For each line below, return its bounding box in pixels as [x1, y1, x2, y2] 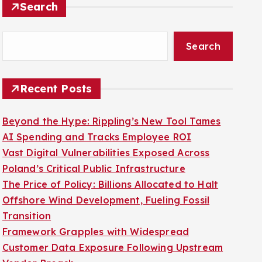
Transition [2, 195, 51, 207]
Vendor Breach [2, 243, 75, 254]
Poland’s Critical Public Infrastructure [2, 148, 185, 160]
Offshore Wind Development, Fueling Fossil [2, 180, 210, 191]
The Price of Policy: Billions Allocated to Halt [2, 164, 219, 175]
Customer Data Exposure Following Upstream [2, 227, 223, 239]
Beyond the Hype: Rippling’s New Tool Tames [2, 101, 221, 112]
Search [186, 26, 220, 37]
